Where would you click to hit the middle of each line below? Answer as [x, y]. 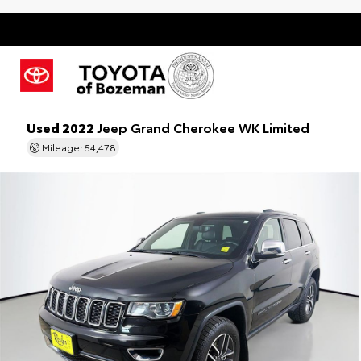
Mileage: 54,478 [78, 147]
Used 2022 [61, 127]
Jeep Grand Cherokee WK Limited [202, 127]
